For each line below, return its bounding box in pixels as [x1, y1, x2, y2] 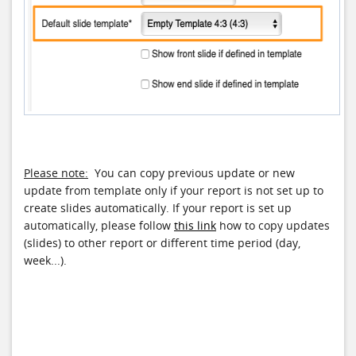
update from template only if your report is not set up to [24, 183, 323, 198]
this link [174, 218, 216, 233]
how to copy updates [216, 218, 330, 233]
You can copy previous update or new [88, 165, 295, 180]
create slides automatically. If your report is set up [24, 200, 292, 215]
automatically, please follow [24, 218, 174, 233]
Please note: [24, 165, 88, 180]
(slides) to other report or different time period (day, [24, 235, 300, 250]
